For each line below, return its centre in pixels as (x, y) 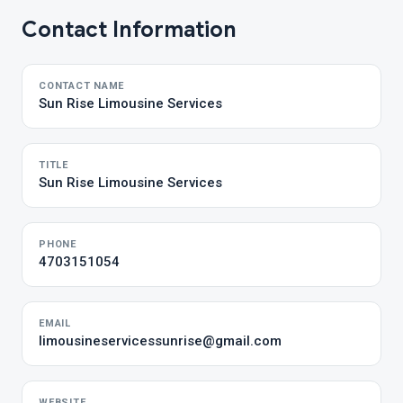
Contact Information (129, 30)
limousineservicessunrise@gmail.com (160, 341)
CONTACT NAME (82, 86)
